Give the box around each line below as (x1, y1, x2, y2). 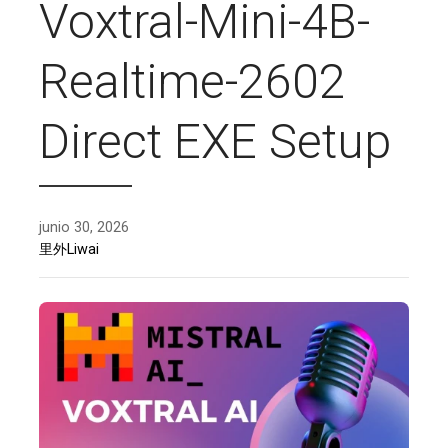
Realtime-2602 (39, 52, 346, 110)
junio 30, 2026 (39, 218, 129, 236)
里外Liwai (39, 240, 99, 258)
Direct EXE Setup (39, 112, 391, 170)
